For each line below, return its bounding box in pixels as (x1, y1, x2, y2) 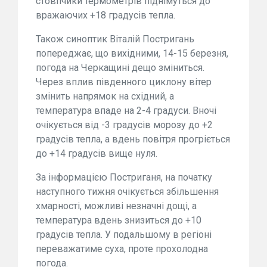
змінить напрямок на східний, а (36, 91, 174, 103)
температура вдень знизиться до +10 (36, 215, 201, 226)
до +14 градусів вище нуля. (36, 148, 157, 160)
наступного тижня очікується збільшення (36, 186, 219, 198)
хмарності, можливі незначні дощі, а (36, 200, 197, 212)
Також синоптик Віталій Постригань (36, 33, 194, 45)
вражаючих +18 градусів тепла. (36, 10, 175, 21)
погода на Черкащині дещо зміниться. (36, 62, 204, 74)
